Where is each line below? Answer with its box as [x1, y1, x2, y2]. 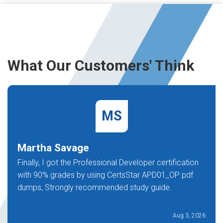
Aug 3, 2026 [173, 212, 206, 219]
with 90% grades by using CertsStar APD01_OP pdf [17, 170, 193, 180]
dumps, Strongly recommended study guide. [17, 183, 172, 192]
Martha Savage [17, 142, 89, 154]
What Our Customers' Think [7, 57, 194, 74]
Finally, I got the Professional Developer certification [17, 158, 199, 167]
